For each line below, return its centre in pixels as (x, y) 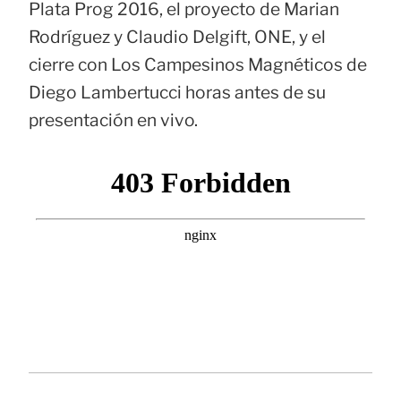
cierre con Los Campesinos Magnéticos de (198, 64)
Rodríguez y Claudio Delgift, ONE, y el (177, 36)
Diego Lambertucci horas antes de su (177, 92)
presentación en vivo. (113, 119)
